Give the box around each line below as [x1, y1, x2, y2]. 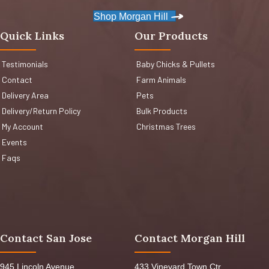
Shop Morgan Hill [94, 11, 168, 22]
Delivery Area [2, 89, 49, 100]
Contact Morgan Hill [134, 231, 245, 245]
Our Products [134, 28, 208, 43]
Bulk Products [136, 105, 187, 116]
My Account [2, 121, 43, 131]
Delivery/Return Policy [2, 105, 80, 116]
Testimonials [2, 58, 48, 69]
